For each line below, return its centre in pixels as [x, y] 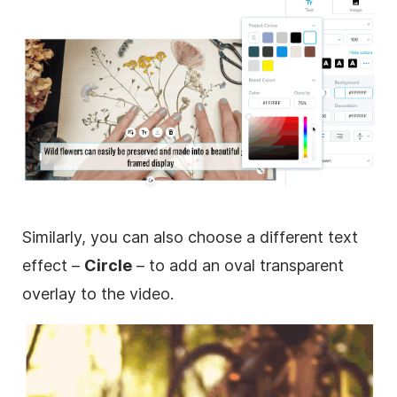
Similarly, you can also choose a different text [190, 237]
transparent [302, 265]
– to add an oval [196, 265]
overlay [49, 293]
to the [103, 293]
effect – [53, 265]
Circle [108, 265]
